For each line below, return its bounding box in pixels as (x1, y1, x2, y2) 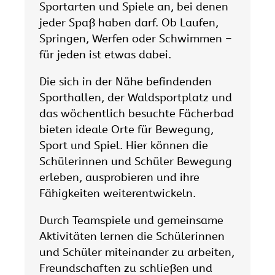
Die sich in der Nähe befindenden (39, 74, 212, 88)
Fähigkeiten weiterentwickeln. (39, 186, 196, 200)
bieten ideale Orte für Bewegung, (39, 122, 214, 136)
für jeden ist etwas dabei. (39, 47, 171, 61)
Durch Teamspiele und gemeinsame (39, 214, 223, 228)
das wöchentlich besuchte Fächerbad (39, 106, 234, 120)
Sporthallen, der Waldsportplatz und (39, 90, 232, 104)
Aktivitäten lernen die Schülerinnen (39, 230, 225, 244)
